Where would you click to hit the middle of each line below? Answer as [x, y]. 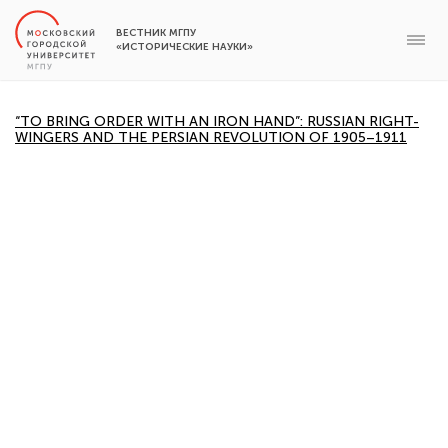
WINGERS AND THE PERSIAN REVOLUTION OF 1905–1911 [211, 137]
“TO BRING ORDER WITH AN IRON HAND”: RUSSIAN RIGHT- [217, 121]
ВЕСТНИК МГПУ [156, 33]
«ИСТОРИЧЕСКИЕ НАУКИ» [184, 47]
